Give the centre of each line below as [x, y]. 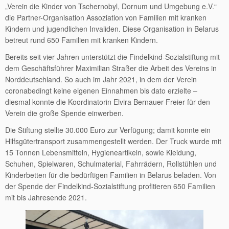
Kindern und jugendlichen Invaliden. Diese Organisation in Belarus [112, 29]
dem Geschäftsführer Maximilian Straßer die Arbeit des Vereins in [111, 68]
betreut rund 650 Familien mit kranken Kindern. [83, 40]
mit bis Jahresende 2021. [46, 197]
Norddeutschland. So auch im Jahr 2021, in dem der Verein [101, 79]
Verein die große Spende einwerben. [65, 113]
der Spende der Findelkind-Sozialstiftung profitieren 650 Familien [110, 186]
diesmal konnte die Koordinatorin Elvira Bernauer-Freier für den [108, 102]
